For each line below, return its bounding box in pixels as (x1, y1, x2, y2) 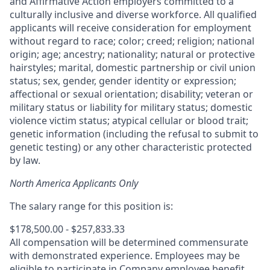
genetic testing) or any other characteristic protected (10, 140, 252, 154)
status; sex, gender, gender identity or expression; (10, 74, 236, 87)
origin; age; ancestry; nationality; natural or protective (10, 47, 255, 61)
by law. (10, 153, 40, 167)
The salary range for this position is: (10, 199, 173, 213)
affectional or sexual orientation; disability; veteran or (10, 87, 253, 101)
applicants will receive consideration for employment (10, 20, 251, 34)
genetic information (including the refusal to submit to (10, 127, 259, 140)
